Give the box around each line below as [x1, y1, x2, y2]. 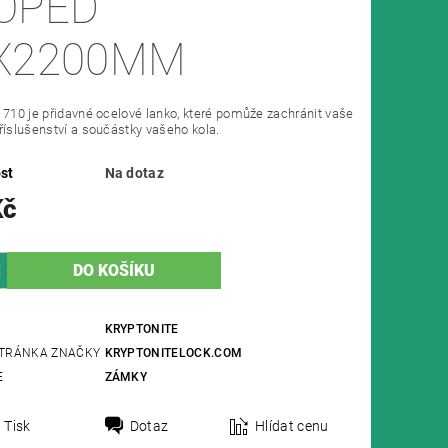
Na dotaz [104, 165, 165, 182]
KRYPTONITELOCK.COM [104, 346, 243, 361]
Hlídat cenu [255, 418, 329, 435]
